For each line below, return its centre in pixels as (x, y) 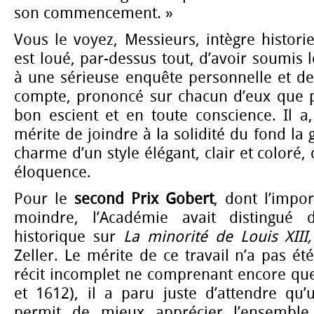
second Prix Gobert (144, 199)
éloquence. (53, 173)
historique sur (69, 237)
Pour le (44, 199)
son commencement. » (94, 13)
